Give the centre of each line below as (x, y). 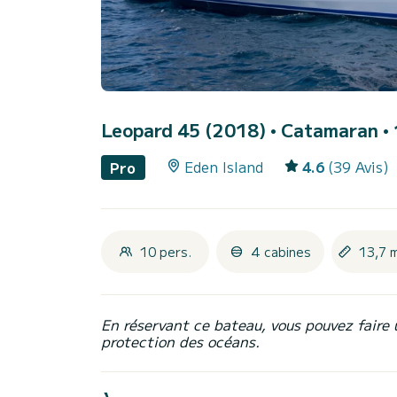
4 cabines (281, 251)
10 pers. (166, 251)
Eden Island (223, 167)
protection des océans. (180, 341)
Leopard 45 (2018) (186, 130)
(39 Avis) (358, 167)
